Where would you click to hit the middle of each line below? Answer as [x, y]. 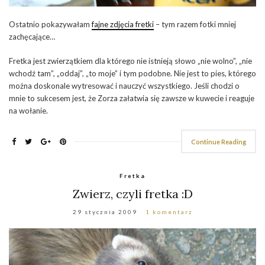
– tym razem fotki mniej [195, 25]
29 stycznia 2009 [105, 212]
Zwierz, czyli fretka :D [132, 194]
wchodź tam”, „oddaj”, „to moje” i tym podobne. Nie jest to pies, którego [132, 74]
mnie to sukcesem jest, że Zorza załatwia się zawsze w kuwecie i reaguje [132, 98]
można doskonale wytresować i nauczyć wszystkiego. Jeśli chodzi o [124, 86]
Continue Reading [219, 142]
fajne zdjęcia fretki [123, 25]
